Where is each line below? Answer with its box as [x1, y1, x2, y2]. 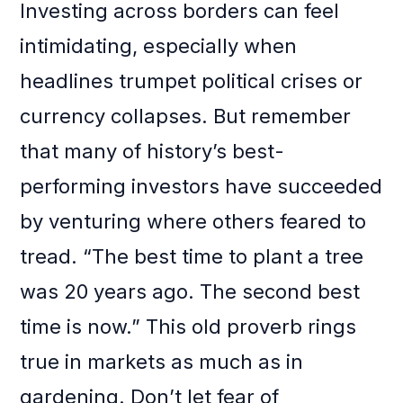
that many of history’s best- [20, 139, 285, 164]
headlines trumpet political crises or [20, 69, 363, 94]
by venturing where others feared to [20, 210, 367, 234]
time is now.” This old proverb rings [20, 315, 357, 339]
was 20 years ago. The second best [20, 280, 361, 304]
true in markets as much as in [20, 350, 304, 374]
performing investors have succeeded [20, 175, 383, 199]
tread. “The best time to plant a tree [20, 245, 364, 269]
